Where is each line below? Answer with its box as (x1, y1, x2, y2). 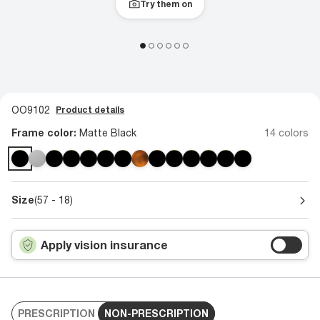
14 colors (264, 126, 309, 139)
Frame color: (11, 126, 79, 139)
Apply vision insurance (41, 237, 168, 252)
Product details (56, 104, 124, 115)
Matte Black (79, 126, 136, 139)
